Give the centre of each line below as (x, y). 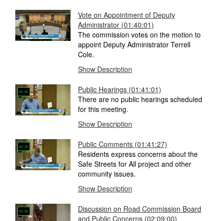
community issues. (107, 174)
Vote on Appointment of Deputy (127, 15)
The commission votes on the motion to (139, 35)
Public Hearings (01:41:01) (120, 90)
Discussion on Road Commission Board (140, 209)
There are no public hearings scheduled (140, 99)
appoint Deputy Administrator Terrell (134, 45)
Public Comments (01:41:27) (123, 144)
